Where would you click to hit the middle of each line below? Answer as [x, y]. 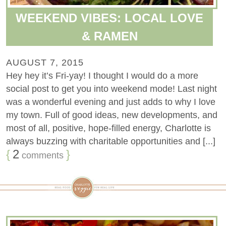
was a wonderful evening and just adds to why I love [111, 102]
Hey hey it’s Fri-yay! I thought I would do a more [102, 75]
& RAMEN [109, 36]
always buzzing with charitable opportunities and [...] [111, 141]
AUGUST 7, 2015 [45, 62]
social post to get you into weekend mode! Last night [111, 89]
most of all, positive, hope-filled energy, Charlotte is [108, 128]
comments [41, 155]
